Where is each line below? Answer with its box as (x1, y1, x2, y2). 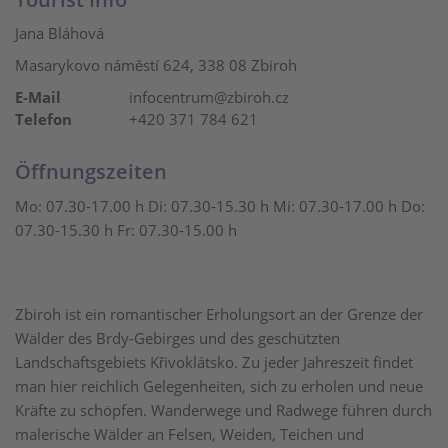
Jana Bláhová (15, 23, 104, 43)
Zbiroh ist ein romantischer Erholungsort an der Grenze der (15, 304, 423, 324)
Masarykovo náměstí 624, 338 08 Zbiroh (15, 55, 297, 75)
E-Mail (15, 87, 61, 107)
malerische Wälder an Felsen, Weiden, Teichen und (15, 424, 364, 444)
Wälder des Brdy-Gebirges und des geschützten (15, 328, 340, 348)
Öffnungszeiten (15, 158, 167, 185)
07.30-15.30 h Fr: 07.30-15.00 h (15, 220, 237, 240)
